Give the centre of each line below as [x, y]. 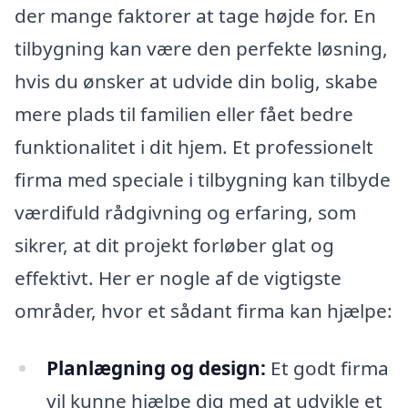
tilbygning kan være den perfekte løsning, [201, 48]
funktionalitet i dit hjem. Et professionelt [194, 146]
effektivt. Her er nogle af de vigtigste [178, 277]
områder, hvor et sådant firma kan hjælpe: [204, 310]
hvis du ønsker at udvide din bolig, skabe [196, 81]
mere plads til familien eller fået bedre [184, 113]
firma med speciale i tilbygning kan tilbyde [203, 179]
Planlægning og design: [156, 368]
